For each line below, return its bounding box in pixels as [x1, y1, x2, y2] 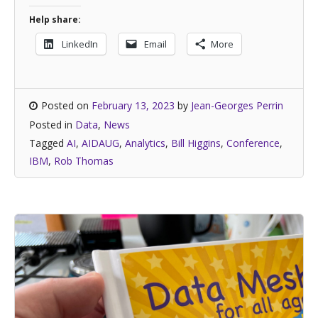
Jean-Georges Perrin [191, 99, 283, 112]
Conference [226, 136, 280, 150]
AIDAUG [82, 136, 119, 150]
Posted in [29, 118, 75, 131]
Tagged [29, 136, 67, 150]
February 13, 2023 [92, 99, 175, 112]
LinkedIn [62, 38, 98, 50]
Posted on [41, 99, 92, 112]
